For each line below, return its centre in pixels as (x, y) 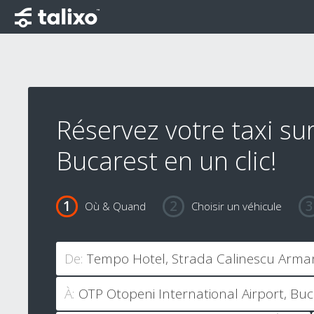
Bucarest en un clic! (166, 161)
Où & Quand (115, 206)
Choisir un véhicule (237, 206)
